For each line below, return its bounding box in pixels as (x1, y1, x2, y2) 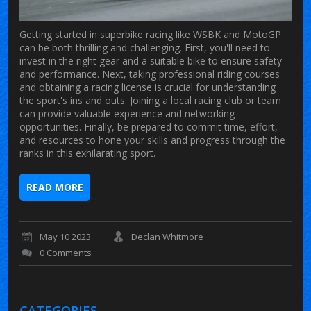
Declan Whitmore (131, 230, 204, 243)
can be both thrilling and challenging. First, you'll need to (19, 40, 271, 54)
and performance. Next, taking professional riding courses (19, 67, 280, 81)
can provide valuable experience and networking (19, 106, 235, 120)
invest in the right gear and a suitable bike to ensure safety (19, 53, 283, 67)
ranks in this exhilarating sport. (19, 146, 156, 160)
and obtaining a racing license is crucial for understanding (19, 80, 276, 94)
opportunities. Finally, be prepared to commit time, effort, (19, 119, 278, 133)
